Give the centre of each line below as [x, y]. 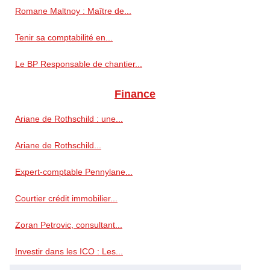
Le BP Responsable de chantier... [79, 64]
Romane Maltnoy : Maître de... [73, 11]
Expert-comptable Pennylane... [74, 172]
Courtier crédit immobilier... [66, 199]
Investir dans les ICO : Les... [69, 252]
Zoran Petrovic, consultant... [69, 225]
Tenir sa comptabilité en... [64, 38]
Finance [135, 94]
